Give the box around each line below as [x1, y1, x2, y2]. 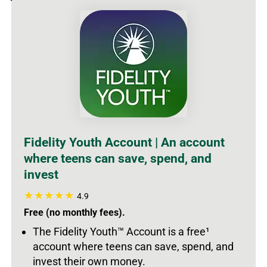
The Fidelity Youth [33, 225, 117, 238]
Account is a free [124, 225, 206, 238]
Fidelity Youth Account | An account [24, 135, 225, 150]
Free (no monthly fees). [24, 207, 125, 219]
